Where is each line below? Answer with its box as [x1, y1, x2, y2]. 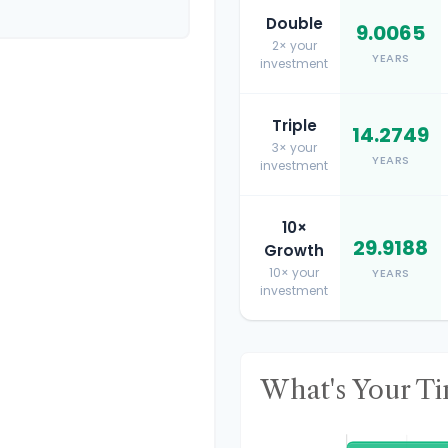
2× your [271, 37, 317, 54]
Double [265, 13, 323, 34]
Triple [271, 115, 317, 136]
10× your [269, 264, 320, 281]
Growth [264, 240, 325, 261]
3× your [271, 139, 317, 156]
